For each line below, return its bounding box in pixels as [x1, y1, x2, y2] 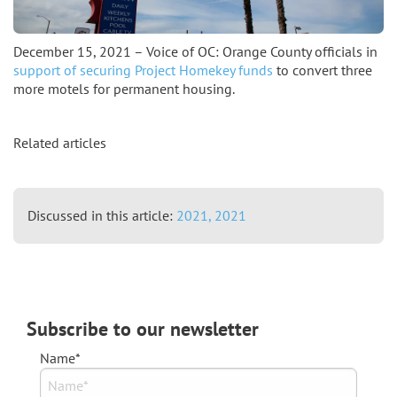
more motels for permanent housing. [13, 80, 235, 98]
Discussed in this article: [27, 206, 173, 225]
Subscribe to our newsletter [27, 315, 259, 342]
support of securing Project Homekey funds [13, 61, 273, 80]
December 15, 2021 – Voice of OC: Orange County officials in [13, 43, 378, 61]
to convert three [273, 61, 372, 80]
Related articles [13, 134, 106, 152]
